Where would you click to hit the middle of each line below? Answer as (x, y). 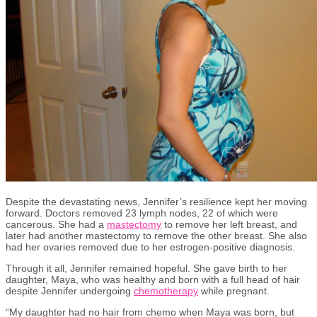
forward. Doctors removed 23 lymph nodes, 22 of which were (142, 213)
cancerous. (32, 224)
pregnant (245, 290)
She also (288, 235)
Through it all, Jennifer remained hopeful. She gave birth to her (146, 268)
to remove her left (204, 224)
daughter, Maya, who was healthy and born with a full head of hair (153, 279)
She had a (82, 224)
